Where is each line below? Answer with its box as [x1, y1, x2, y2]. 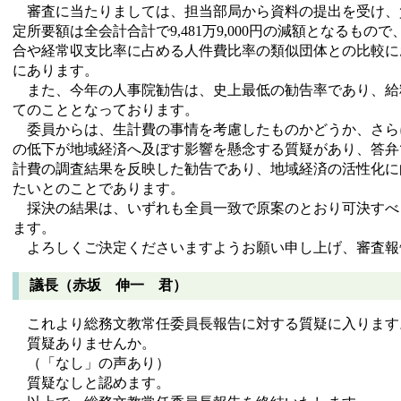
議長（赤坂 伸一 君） [30, 277, 187, 294]
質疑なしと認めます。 [13, 375, 170, 391]
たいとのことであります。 [13, 180, 184, 196]
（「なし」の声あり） [13, 355, 170, 371]
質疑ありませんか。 [13, 336, 156, 352]
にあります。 [13, 62, 98, 78]
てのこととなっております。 [13, 101, 199, 117]
